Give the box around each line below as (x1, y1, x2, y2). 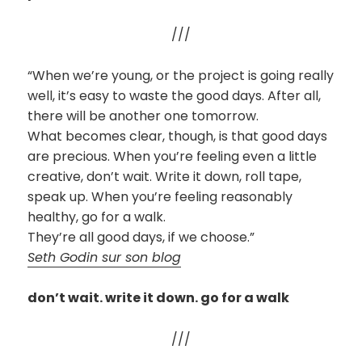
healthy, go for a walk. (27, 207, 166, 226)
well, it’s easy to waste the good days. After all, (27, 86, 322, 105)
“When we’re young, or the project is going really (27, 65, 335, 85)
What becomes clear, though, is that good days (27, 126, 328, 145)
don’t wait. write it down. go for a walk (27, 288, 290, 308)
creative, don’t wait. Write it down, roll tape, (27, 166, 302, 186)
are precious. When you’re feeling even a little (27, 146, 318, 166)
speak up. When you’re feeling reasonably (27, 187, 293, 206)
